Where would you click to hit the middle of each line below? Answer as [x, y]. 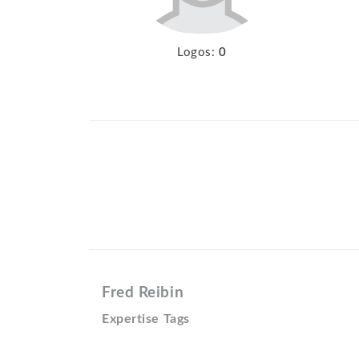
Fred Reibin [143, 292]
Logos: [196, 52]
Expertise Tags [146, 319]
